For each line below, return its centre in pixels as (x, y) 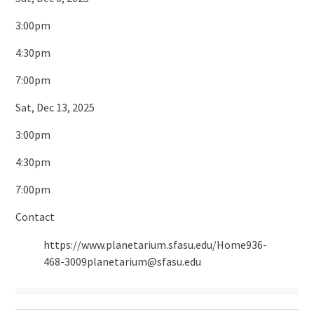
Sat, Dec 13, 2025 (55, 108)
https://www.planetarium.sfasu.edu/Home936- (155, 245)
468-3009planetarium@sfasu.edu (122, 262)
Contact (35, 217)
